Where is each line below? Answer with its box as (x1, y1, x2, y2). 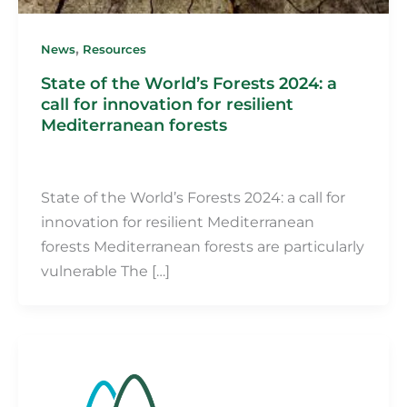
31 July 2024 (114, 157, 181, 171)
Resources (82, 42, 146, 56)
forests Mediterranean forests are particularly (40, 236, 364, 255)
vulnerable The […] (40, 261, 170, 280)
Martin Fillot (40, 157, 109, 171)
